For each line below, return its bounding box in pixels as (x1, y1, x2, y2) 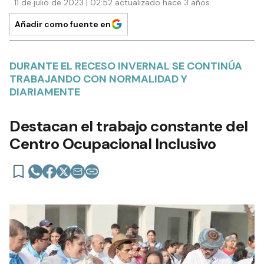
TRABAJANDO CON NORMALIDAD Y (9, 71, 187, 86)
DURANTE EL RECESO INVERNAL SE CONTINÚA (9, 58, 242, 73)
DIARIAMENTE (9, 84, 80, 99)
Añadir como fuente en (15, 18, 111, 29)
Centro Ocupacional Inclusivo (9, 133, 216, 154)
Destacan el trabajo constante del (9, 115, 248, 136)
